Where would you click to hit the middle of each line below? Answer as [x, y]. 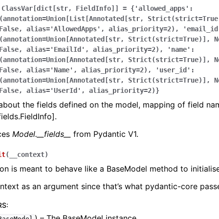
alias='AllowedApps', [66, 29]
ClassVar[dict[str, [37, 8]
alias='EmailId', [58, 49]
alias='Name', [52, 70]
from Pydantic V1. [105, 134]
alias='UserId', [56, 90]
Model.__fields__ [42, 134]
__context [27, 154]
